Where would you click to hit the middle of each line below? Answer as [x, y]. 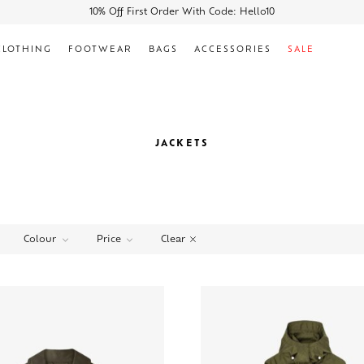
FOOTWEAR [100, 50]
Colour [40, 240]
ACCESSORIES [232, 50]
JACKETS [182, 144]
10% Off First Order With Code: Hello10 [182, 13]
